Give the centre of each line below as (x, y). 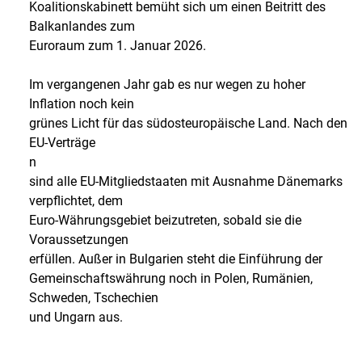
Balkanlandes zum (82, 26)
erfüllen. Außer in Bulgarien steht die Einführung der (176, 259)
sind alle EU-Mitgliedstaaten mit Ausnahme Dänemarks (186, 181)
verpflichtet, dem (76, 201)
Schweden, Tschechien (94, 298)
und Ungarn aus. (76, 317)
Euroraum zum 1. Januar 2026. (119, 46)
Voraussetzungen (79, 240)
